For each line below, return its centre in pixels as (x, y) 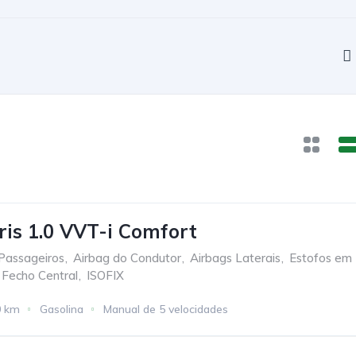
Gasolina (62, 309)
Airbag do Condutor (127, 258)
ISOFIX (105, 275)
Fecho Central (40, 275)
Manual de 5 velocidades (166, 309)
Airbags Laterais (235, 258)
